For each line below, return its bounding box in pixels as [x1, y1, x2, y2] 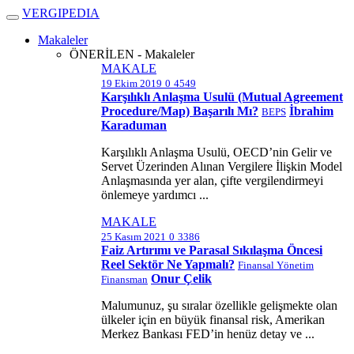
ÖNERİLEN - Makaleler [70, 47, 194, 61]
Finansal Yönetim [238, 259, 314, 271]
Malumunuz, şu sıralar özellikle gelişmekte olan [101, 299, 337, 312]
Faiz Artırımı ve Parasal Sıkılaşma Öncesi [101, 243, 322, 257]
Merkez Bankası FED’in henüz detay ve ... [101, 327, 314, 341]
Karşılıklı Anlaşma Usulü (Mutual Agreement [101, 90, 343, 104]
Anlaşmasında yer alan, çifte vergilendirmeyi [101, 174, 323, 187]
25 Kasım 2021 [101, 231, 166, 243]
